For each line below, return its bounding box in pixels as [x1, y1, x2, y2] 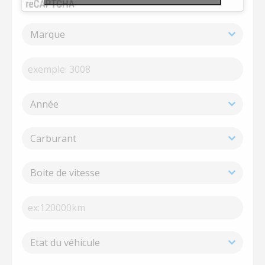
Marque [30, 28, 66, 41]
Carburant [30, 132, 77, 145]
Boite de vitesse [30, 166, 101, 179]
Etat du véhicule [30, 236, 101, 249]
